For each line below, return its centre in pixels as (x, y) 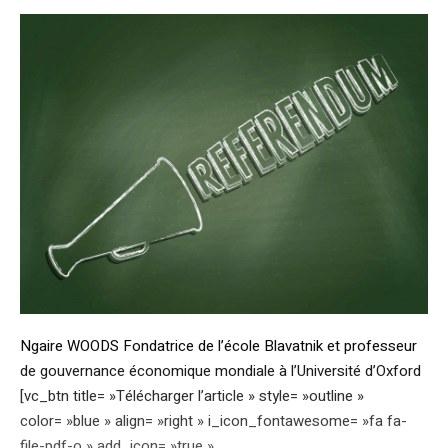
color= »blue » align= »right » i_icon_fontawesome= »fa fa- (213, 421)
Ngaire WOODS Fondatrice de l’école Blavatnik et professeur (218, 346)
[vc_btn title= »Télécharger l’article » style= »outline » (192, 396)
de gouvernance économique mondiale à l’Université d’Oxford (220, 371)
